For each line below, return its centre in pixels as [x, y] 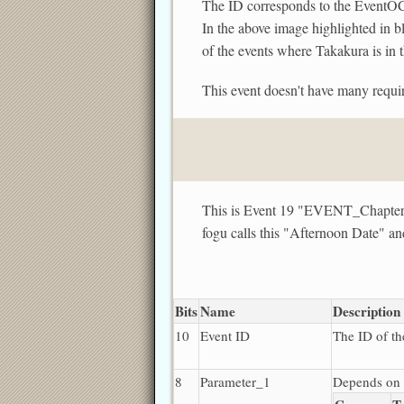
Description [367, 311]
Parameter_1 [235, 381]
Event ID [225, 335]
